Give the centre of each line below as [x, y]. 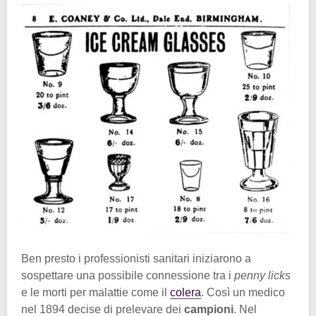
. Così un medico [243, 292]
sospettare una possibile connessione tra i [128, 275]
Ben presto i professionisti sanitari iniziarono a [136, 258]
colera [186, 292]
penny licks [262, 275]
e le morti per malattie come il [96, 292]
